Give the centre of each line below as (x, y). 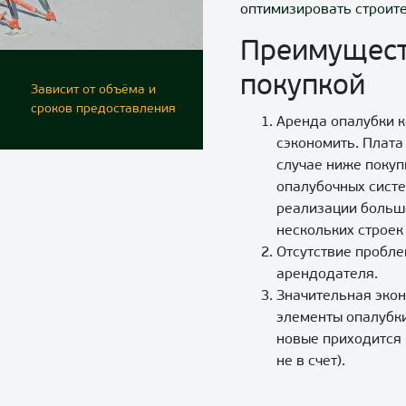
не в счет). (311, 362)
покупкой (303, 87)
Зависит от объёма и (93, 90)
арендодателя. (327, 275)
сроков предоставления (103, 109)
